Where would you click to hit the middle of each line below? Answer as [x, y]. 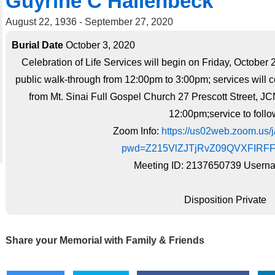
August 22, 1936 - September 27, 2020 [89, 22]
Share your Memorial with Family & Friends [105, 240]
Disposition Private [225, 200]
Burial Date [37, 45]
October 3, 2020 [99, 45]
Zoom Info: [137, 131]
